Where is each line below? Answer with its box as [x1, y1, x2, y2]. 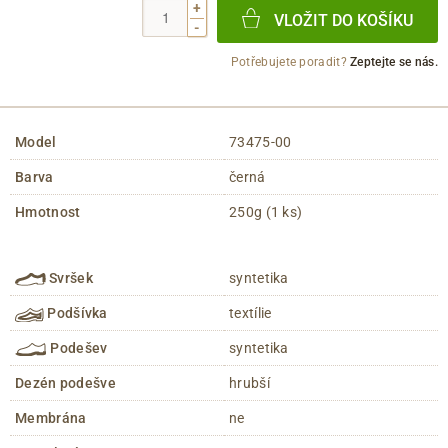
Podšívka [43, 305, 108, 322]
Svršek [45, 270, 94, 287]
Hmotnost [15, 204, 81, 221]
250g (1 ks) [229, 204, 303, 221]
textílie [229, 305, 272, 322]
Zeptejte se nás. [350, 55, 438, 70]
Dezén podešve [15, 375, 116, 392]
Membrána [15, 410, 87, 427]
